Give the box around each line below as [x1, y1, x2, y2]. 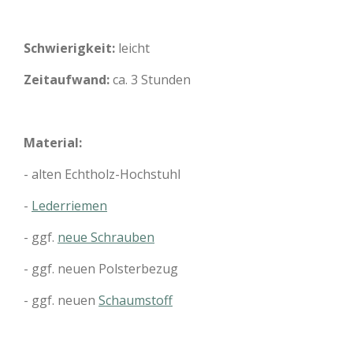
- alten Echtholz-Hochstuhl [24, 165, 180, 183]
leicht [118, 39, 150, 57]
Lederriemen [32, 197, 107, 214]
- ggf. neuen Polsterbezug [24, 260, 178, 277]
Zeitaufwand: [24, 71, 113, 88]
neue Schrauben [58, 229, 154, 246]
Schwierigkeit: [24, 39, 118, 57]
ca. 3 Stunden [113, 71, 191, 88]
